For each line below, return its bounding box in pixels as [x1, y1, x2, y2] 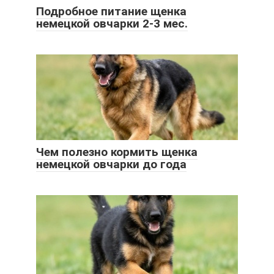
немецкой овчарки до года [36, 157, 187, 172]
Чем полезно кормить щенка [36, 145, 198, 160]
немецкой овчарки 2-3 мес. [36, 17, 188, 31]
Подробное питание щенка [36, 4, 187, 19]
